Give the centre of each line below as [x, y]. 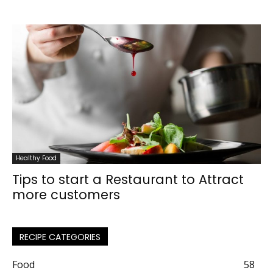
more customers [66, 195]
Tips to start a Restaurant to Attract [128, 180]
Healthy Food [36, 158]
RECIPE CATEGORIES [60, 237]
